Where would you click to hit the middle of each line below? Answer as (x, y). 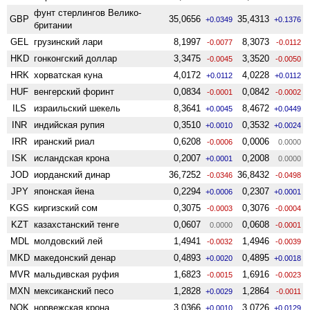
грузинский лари (69, 42)
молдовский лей (69, 241)
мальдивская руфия (77, 274)
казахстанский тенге (77, 224)
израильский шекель (77, 108)
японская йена (64, 191)
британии (53, 25)
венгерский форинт (74, 91)
